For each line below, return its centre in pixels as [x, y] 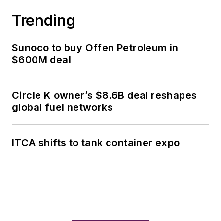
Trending [44, 20]
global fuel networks [62, 107]
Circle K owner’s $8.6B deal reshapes [105, 95]
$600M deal [41, 59]
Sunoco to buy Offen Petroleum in [95, 48]
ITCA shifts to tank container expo [96, 142]
